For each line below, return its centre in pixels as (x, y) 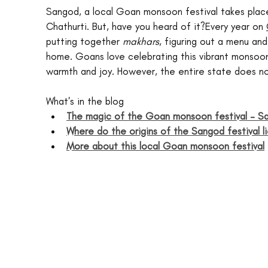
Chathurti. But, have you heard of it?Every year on (156, 27)
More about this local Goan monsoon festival (165, 146)
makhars (141, 42)
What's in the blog (85, 101)
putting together (84, 42)
